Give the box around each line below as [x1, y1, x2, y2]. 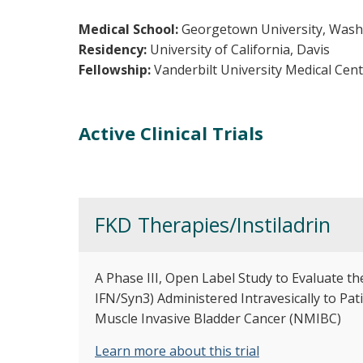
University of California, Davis [150, 41, 330, 59]
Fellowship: [79, 61, 154, 79]
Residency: [79, 41, 150, 59]
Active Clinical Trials [79, 121, 263, 146]
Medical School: [79, 20, 181, 39]
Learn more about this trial [95, 342, 259, 361]
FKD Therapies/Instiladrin [95, 211, 331, 239]
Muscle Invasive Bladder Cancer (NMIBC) [95, 310, 341, 328]
